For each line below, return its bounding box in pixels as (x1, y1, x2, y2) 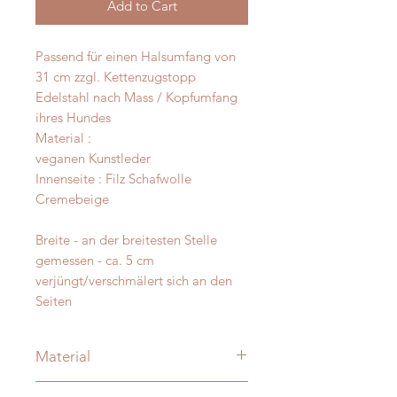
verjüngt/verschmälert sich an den (35, 272, 232, 290)
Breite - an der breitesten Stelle (35, 231, 217, 249)
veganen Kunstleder (35, 150, 151, 167)
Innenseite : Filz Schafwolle (35, 170, 191, 188)
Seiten (35, 292, 72, 310)
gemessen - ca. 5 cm (35, 252, 154, 269)
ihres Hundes (35, 109, 111, 127)
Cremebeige (35, 191, 109, 208)
